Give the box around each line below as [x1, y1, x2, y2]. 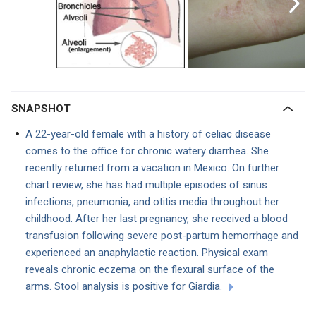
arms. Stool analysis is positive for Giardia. [25, 280, 222, 293]
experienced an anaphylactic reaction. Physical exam [25, 246, 268, 259]
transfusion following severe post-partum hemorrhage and [25, 229, 298, 242]
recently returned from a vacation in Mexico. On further [25, 162, 279, 174]
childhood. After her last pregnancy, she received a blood [25, 212, 288, 225]
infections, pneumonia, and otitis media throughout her [25, 195, 279, 208]
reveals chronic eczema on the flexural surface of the [25, 263, 274, 276]
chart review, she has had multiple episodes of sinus [25, 178, 267, 191]
